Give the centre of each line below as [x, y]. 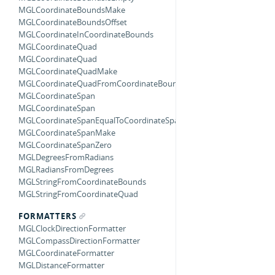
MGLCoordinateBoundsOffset [73, 22]
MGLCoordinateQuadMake [68, 71]
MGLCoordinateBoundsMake [72, 10]
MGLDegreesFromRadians [66, 157]
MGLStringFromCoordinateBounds [82, 182]
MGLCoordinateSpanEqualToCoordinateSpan [101, 120]
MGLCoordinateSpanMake [67, 133]
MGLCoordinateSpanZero [65, 145]
